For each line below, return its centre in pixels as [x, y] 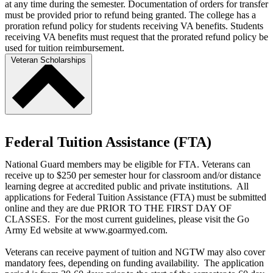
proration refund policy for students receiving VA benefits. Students [134, 26]
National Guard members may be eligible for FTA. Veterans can [128, 164]
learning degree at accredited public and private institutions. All [127, 186]
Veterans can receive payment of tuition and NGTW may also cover [135, 252]
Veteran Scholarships [48, 60]
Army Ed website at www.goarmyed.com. [86, 230]
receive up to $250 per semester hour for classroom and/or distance [133, 175]
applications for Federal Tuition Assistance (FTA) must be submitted [136, 197]
